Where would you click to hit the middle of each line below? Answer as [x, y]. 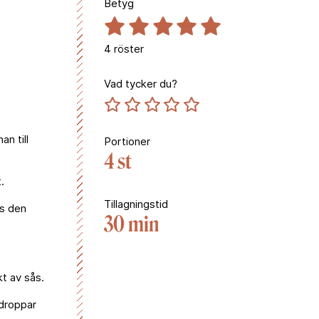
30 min [131, 224]
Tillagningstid [136, 204]
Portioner [127, 141]
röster [127, 49]
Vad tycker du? [141, 84]
